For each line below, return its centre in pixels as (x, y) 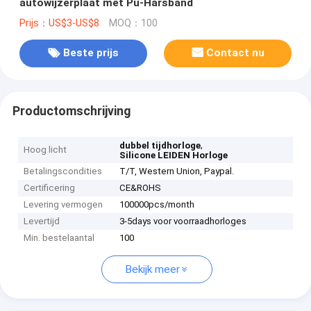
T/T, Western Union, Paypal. (177, 171)
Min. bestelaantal (59, 238)
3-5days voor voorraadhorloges (183, 221)
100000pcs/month (157, 205)
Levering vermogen (64, 205)
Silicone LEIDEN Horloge (174, 155)
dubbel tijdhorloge (160, 146)
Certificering (50, 188)
